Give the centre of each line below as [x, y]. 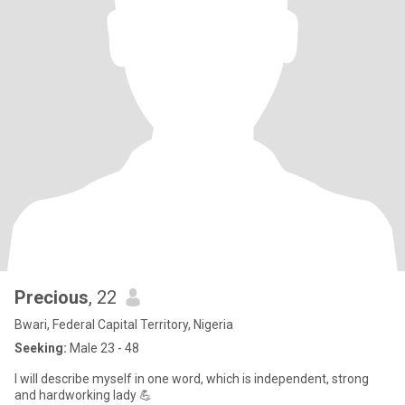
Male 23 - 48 [103, 348]
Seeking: [41, 348]
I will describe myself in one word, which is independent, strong [192, 379]
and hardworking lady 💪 [132, 395]
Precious [52, 297]
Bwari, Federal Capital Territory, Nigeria [124, 325]
